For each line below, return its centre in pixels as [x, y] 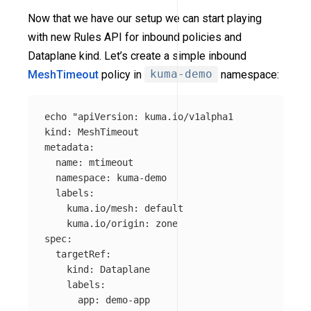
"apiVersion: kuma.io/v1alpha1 [153, 116]
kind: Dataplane [97, 269]
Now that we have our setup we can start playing [145, 18]
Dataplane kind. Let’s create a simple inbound [137, 56]
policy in [121, 74]
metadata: [69, 147]
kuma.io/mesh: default [114, 208]
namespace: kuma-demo [106, 177]
